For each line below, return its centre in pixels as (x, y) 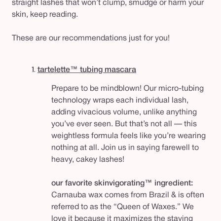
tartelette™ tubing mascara (87, 70)
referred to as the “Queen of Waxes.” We (123, 207)
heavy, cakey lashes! (88, 160)
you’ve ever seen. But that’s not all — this (124, 125)
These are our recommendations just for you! (91, 39)
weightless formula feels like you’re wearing (129, 136)
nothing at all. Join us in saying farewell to (125, 148)
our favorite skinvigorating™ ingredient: (122, 184)
